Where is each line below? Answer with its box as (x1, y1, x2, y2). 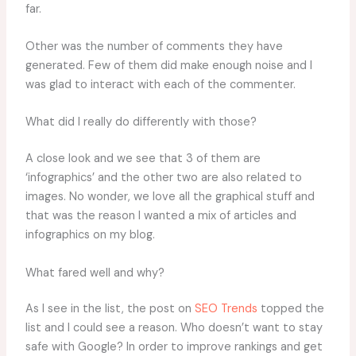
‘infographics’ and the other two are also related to (25, 170, 302, 186)
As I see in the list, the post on (25, 301, 195, 317)
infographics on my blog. (25, 227, 155, 243)
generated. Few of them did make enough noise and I (25, 58, 312, 74)
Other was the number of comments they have (25, 39, 283, 55)
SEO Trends (194, 301, 257, 317)
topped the (257, 301, 324, 317)
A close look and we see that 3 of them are (25, 151, 261, 167)
